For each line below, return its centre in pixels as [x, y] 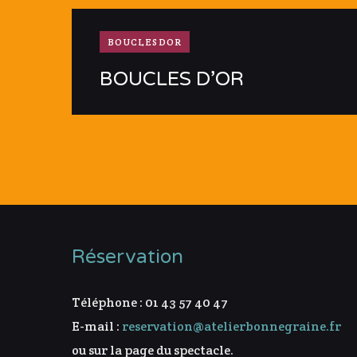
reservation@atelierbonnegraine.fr [231, 326]
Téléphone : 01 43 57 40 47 [150, 302]
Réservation [128, 257]
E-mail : [97, 326]
